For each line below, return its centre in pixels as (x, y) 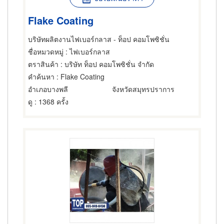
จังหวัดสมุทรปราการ (143, 89)
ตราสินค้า (43, 64)
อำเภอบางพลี (48, 89)
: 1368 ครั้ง (50, 101)
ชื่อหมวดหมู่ (46, 51)
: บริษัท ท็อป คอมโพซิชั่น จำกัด (106, 64)
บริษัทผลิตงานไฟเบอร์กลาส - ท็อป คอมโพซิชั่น (99, 39)
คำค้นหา (41, 76)
